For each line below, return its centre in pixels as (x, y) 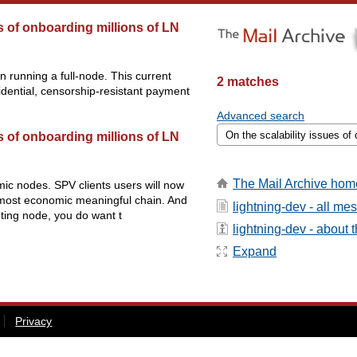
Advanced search (261, 116)
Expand (255, 252)
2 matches (248, 82)
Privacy (34, 321)
